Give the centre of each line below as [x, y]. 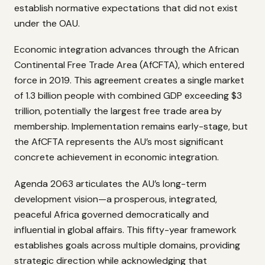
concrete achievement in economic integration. [117, 157]
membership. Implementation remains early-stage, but [131, 127]
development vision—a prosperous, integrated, [116, 199]
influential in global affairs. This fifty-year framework [125, 230]
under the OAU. [47, 23]
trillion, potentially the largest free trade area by [118, 111]
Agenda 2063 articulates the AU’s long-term [110, 183]
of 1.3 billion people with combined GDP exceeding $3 [128, 96]
